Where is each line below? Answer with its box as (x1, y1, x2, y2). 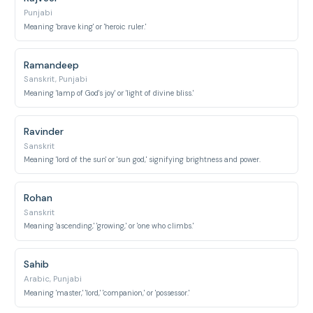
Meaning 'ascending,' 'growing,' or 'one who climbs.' (24, 221, 194, 231)
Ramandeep (24, 58, 80, 71)
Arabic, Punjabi (24, 274, 82, 284)
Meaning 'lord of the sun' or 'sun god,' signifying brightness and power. (24, 155, 261, 164)
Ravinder (24, 124, 64, 138)
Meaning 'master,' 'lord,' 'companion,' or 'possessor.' (24, 288, 190, 298)
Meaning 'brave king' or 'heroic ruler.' (24, 22, 147, 31)
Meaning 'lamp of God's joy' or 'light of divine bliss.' (24, 88, 194, 98)
